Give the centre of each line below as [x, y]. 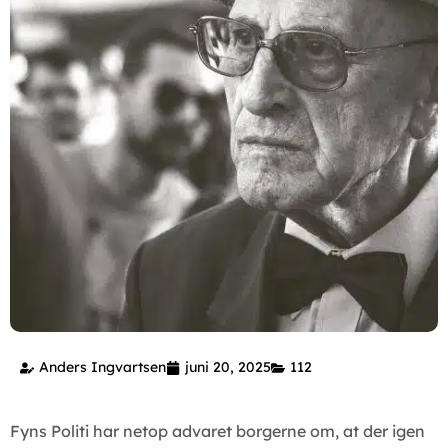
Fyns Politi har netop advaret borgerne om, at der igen [217, 431]
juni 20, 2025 [228, 367]
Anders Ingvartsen [102, 367]
